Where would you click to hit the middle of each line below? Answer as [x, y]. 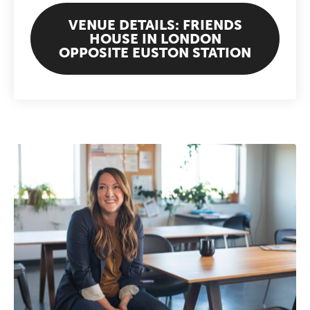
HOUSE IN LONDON [155, 38]
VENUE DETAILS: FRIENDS [155, 25]
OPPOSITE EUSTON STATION [155, 52]
